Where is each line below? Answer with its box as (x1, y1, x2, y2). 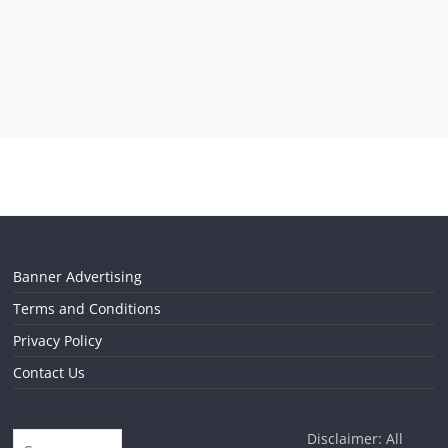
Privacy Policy (13, 331, 103, 350)
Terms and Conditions (13, 299, 162, 318)
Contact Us (13, 363, 86, 382)
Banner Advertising (13, 267, 143, 286)
